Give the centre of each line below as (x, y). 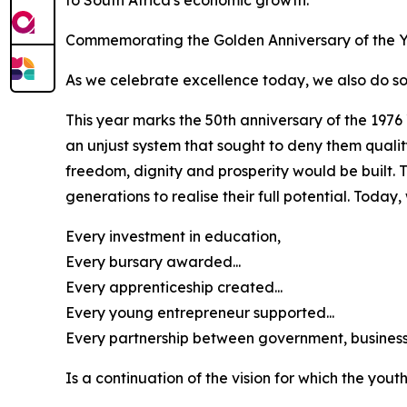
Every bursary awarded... (153, 262)
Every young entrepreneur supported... (200, 313)
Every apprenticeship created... (174, 287)
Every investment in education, (173, 236)
